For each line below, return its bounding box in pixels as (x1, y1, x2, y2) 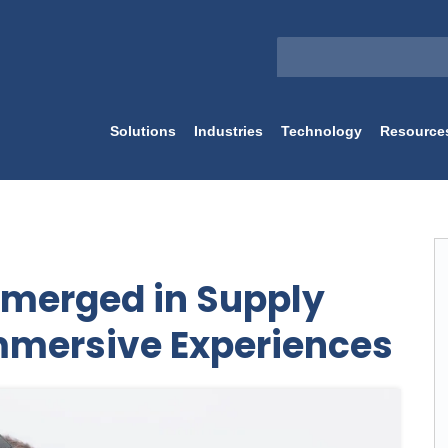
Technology (280, 123, 362, 139)
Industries (193, 123, 263, 139)
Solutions (109, 123, 176, 139)
